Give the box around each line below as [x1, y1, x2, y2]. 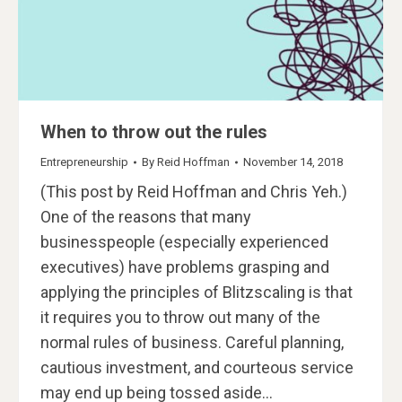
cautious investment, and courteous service [40, 358, 354, 377]
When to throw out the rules [40, 121, 267, 143]
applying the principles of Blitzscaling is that [40, 283, 353, 301]
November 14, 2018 [243, 155, 343, 169]
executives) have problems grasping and [40, 258, 329, 276]
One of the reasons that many [40, 207, 251, 226]
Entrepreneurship [40, 155, 128, 169]
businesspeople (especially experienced [40, 232, 328, 251]
